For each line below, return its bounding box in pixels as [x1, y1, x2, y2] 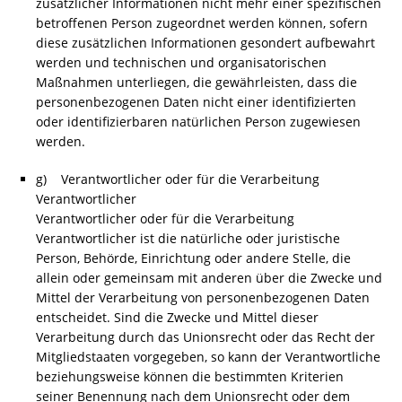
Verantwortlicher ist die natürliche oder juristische [36, 230, 340, 247]
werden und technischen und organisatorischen [36, 54, 327, 71]
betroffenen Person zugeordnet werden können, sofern [36, 14, 368, 31]
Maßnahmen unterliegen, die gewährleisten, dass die [36, 74, 357, 91]
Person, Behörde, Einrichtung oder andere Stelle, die [36, 249, 351, 267]
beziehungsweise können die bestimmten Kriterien [36, 368, 344, 385]
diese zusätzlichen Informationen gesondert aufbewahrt [36, 34, 375, 51]
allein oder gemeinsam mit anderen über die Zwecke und [36, 269, 382, 286]
